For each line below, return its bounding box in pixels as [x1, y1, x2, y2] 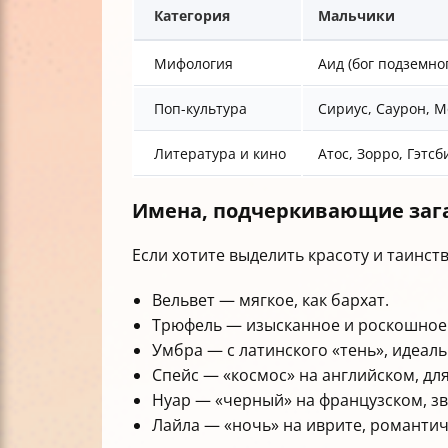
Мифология [154, 54, 233, 74]
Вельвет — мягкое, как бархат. [152, 288, 389, 311]
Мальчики [318, 6, 395, 26]
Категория [154, 6, 230, 26]
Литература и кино [154, 144, 286, 164]
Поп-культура [154, 99, 247, 119]
